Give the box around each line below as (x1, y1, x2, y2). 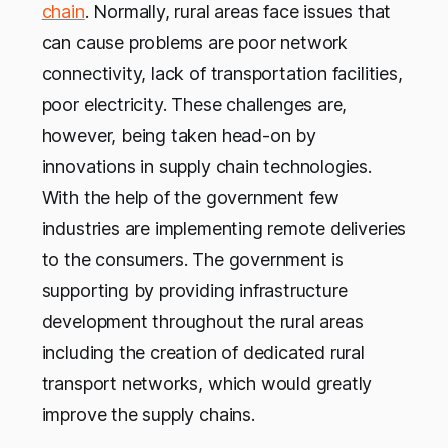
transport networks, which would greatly (41, 372, 373, 394)
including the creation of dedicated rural (41, 341, 365, 363)
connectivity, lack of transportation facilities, (41, 62, 403, 84)
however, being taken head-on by (41, 124, 316, 146)
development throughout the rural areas (41, 310, 364, 332)
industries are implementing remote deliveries (41, 217, 407, 239)
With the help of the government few (41, 186, 340, 208)
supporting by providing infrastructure (41, 279, 348, 301)
